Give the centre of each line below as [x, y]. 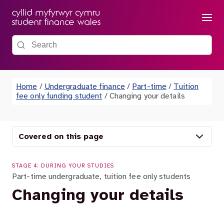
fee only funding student [59, 96]
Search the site [55, 40]
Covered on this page [61, 136]
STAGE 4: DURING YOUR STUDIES [63, 166]
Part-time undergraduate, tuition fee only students [101, 177]
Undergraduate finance [84, 87]
